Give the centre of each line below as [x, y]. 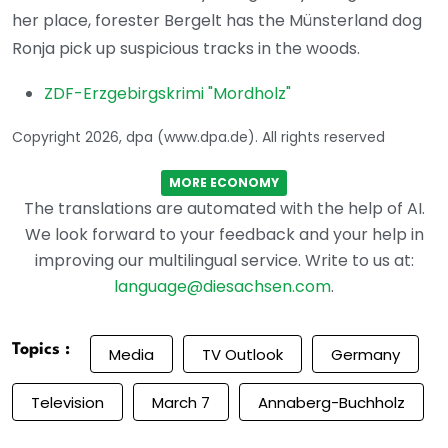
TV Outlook [242, 354]
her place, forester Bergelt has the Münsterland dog [217, 21]
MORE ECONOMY [224, 183]
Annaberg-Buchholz [331, 402]
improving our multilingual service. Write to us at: [224, 261]
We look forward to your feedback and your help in [224, 235]
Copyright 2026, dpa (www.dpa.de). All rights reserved [198, 137]
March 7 [181, 402]
